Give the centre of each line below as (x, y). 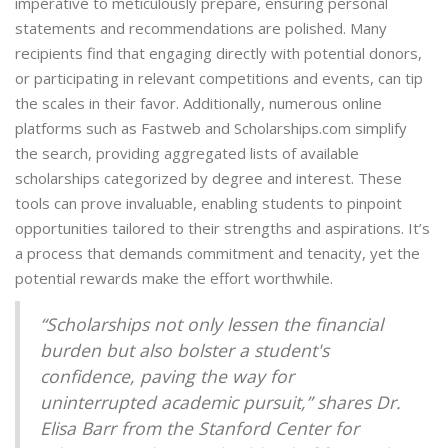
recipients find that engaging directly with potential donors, (218, 53)
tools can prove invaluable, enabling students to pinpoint (208, 203)
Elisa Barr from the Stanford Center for (199, 428)
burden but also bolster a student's (184, 350)
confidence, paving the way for (167, 376)
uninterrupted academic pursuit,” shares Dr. (220, 402)
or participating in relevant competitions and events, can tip (219, 78)
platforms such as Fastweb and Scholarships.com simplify (211, 128)
